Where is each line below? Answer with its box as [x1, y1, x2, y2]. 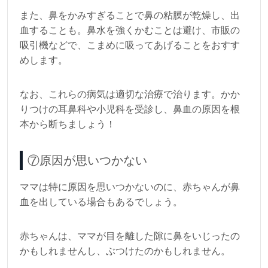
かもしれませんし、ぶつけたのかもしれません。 [20, 245, 230, 256]
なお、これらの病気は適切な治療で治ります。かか [20, 89, 240, 99]
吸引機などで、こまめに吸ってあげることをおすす [20, 39, 240, 50]
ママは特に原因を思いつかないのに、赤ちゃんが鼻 [20, 181, 240, 192]
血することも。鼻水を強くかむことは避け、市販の [20, 25, 240, 35]
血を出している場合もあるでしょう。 [20, 196, 182, 207]
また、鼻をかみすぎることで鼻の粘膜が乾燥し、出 [20, 10, 240, 20]
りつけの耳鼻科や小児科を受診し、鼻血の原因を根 [20, 103, 240, 114]
